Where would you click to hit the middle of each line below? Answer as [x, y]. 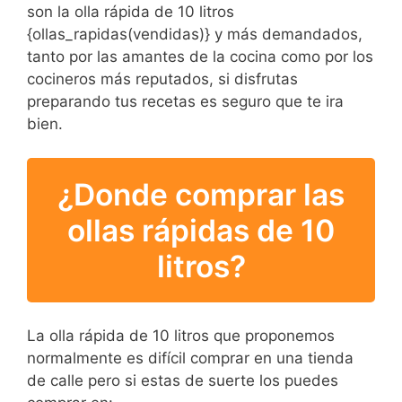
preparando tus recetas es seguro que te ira [185, 101]
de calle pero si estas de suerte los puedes [183, 381]
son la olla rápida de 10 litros [131, 11]
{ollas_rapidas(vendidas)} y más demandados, [195, 34]
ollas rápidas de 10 [201, 230]
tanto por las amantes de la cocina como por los [200, 56]
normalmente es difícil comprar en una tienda [190, 358]
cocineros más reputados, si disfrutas [162, 79]
